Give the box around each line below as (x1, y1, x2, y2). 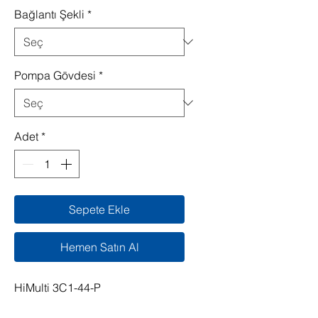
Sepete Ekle (69, 202, 130, 217)
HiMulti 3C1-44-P (14, 280, 101, 295)
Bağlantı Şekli (14, 7, 84, 22)
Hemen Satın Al (60, 240, 139, 255)
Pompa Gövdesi (14, 68, 96, 83)
